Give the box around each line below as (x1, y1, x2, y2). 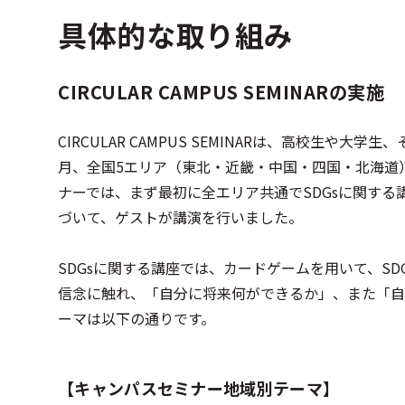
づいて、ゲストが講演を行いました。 (58, 206, 303, 228)
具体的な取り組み (58, 14, 295, 55)
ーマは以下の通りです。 (58, 307, 215, 329)
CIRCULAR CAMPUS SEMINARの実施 (58, 79, 384, 105)
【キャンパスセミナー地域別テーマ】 (58, 376, 340, 400)
